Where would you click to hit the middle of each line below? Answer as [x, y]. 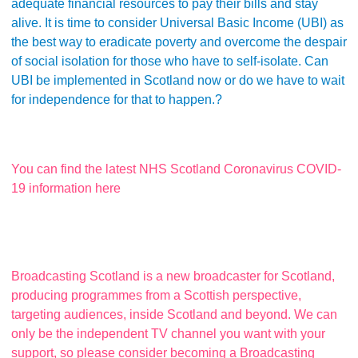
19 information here [66, 188]
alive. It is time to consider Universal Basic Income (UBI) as [177, 23]
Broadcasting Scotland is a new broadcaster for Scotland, [173, 276]
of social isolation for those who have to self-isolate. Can [170, 62]
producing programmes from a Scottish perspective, [156, 296]
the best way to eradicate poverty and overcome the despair [179, 42]
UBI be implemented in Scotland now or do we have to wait [178, 81]
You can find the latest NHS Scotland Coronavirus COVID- [176, 169]
